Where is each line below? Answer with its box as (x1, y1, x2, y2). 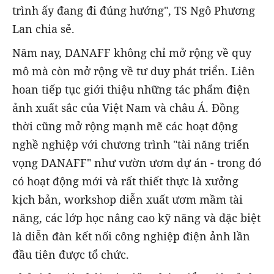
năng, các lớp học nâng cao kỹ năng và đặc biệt (12, 210, 261, 225)
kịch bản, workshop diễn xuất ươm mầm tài (12, 191, 243, 207)
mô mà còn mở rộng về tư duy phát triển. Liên (12, 63, 255, 78)
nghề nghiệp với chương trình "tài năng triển (12, 136, 250, 152)
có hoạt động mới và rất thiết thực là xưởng (12, 173, 239, 188)
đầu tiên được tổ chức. (12, 246, 129, 262)
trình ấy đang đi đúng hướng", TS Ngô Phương (12, 3, 255, 18)
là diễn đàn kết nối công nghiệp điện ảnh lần (12, 228, 250, 243)
